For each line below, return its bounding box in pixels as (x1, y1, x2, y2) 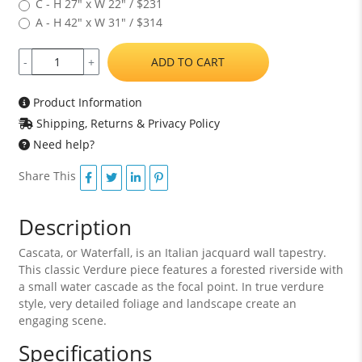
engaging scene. (18, 312, 107, 328)
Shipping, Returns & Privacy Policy (32, 115, 220, 131)
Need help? (29, 136, 95, 152)
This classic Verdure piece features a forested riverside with (18, 261, 343, 277)
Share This (18, 168, 76, 184)
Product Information (29, 94, 142, 110)
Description (18, 212, 132, 242)
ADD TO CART (151, 53, 225, 69)
